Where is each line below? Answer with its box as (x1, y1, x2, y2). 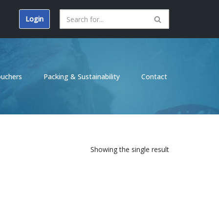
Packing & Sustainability (44, 71, 120, 81)
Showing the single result (90, 145, 169, 154)
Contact (141, 71, 167, 81)
